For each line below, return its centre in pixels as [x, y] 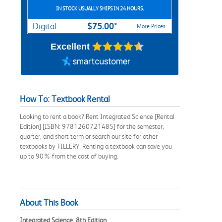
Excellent [70, 46]
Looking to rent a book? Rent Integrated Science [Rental [97, 116]
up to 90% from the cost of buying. [69, 156]
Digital [45, 26]
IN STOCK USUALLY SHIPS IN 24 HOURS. [100, 8]
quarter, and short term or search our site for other [89, 136]
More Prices [151, 26]
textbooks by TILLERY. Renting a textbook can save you [96, 146]
